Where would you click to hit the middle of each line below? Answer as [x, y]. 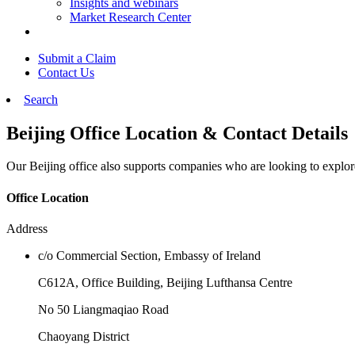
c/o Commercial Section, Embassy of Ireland [149, 255]
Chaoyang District [84, 336]
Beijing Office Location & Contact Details [177, 133]
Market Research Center [130, 17]
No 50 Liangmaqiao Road [103, 309]
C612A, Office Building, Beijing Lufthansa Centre [165, 282]
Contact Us [66, 72]
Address [27, 228]
